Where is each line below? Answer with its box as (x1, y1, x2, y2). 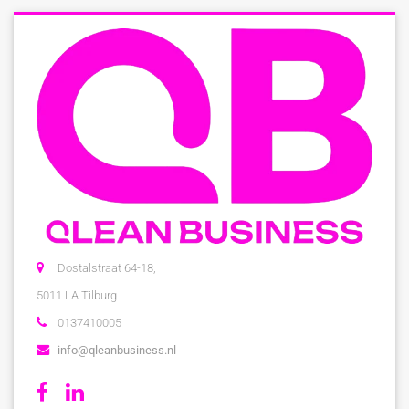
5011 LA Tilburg (37, 288, 117, 302)
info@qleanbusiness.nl (58, 342, 177, 357)
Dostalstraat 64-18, (58, 260, 157, 275)
